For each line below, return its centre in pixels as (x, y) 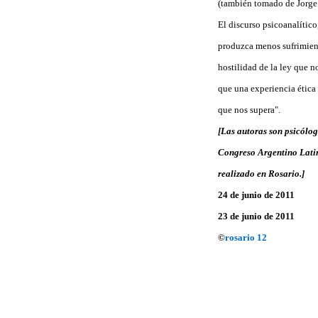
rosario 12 (246, 237)
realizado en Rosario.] (261, 173)
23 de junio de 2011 (256, 216)
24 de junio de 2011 (256, 194)
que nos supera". (249, 109)
